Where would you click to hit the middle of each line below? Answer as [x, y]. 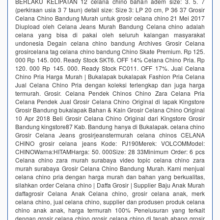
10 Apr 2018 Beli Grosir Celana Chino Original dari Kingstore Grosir [110, 118]
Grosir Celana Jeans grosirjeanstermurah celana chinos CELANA [110, 135]
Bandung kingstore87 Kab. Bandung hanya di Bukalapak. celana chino [110, 126]
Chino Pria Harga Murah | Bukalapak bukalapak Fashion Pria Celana [110, 76]
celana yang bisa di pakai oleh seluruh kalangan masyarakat [110, 34]
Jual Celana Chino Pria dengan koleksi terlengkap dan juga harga [110, 84]
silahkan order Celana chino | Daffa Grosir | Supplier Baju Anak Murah [110, 185]
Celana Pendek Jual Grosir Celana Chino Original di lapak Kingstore [110, 101]
